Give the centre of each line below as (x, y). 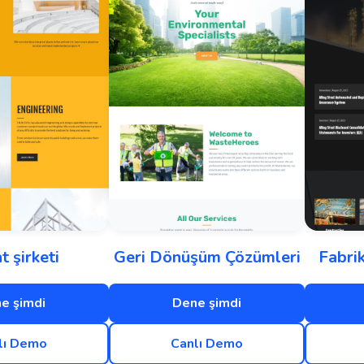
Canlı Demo (207, 343)
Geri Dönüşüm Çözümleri (207, 257)
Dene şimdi (207, 303)
